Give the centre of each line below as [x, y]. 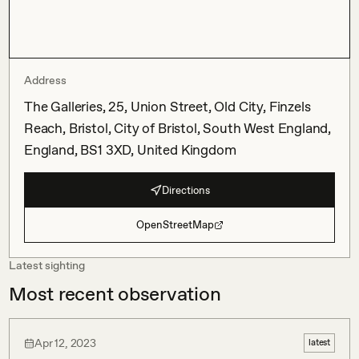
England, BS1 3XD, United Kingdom [130, 150]
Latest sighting [47, 265]
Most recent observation [115, 294]
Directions [186, 190]
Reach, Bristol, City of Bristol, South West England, [178, 128]
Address [45, 80]
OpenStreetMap [175, 225]
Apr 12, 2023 [65, 343]
